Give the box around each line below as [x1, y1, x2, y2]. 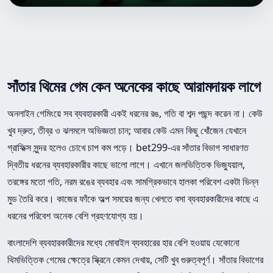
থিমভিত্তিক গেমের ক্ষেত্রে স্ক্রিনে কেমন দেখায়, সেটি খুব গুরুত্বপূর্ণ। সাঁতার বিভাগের [7, 252, 263, 266]
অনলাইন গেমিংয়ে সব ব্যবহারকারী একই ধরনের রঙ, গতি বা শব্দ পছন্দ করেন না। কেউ [7, 106, 263, 120]
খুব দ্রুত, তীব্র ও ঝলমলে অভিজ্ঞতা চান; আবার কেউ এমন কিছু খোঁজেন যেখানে [7, 123, 246, 137]
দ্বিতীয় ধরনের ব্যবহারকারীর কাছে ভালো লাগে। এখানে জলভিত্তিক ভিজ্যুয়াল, [7, 157, 245, 171]
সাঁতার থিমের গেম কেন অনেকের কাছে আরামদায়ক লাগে [7, 75, 261, 96]
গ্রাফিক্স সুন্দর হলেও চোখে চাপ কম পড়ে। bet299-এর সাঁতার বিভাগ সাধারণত [7, 140, 249, 154]
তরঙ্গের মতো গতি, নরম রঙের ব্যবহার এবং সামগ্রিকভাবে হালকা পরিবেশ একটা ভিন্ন [7, 174, 258, 188]
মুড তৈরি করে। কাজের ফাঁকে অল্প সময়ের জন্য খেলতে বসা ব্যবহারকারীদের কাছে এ [7, 191, 258, 205]
